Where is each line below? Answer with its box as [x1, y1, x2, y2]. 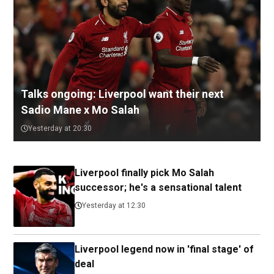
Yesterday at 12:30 [82, 201, 146, 210]
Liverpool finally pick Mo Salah [75, 166, 214, 179]
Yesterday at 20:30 [28, 124, 92, 133]
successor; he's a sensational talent [75, 181, 242, 193]
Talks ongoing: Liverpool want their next [21, 87, 224, 100]
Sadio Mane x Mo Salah [21, 103, 139, 116]
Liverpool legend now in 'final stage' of [75, 243, 254, 255]
